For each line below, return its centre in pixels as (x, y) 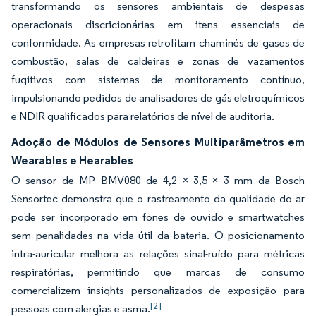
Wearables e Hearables (72, 160)
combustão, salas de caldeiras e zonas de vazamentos (158, 61)
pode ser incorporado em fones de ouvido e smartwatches (158, 217)
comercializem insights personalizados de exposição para (158, 290)
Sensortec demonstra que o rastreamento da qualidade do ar (158, 199)
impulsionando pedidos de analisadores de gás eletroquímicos (158, 98)
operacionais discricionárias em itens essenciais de (158, 24)
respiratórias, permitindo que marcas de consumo (158, 272)
